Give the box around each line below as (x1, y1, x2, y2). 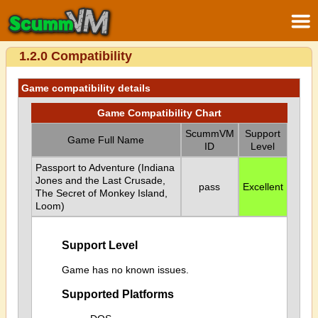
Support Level (61, 238, 138, 252)
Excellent (242, 181, 283, 192)
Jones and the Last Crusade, (35, 175, 165, 186)
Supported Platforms (61, 287, 174, 301)
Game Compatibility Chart (97, 107, 221, 119)
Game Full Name (67, 134, 144, 146)
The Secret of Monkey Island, (35, 187, 168, 199)
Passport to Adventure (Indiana (35, 162, 175, 173)
